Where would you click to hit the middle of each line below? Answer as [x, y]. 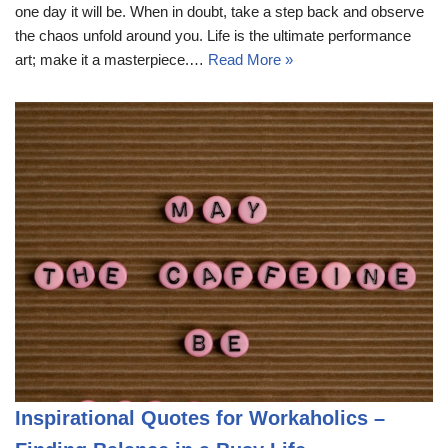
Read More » [250, 59]
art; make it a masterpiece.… [111, 59]
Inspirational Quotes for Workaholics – [200, 417]
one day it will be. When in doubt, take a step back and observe [219, 11]
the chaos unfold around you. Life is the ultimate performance [213, 35]
